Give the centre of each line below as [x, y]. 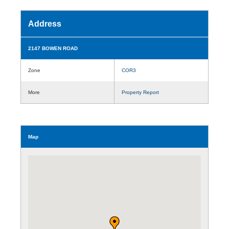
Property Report [140, 92]
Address [45, 24]
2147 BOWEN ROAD [53, 48]
